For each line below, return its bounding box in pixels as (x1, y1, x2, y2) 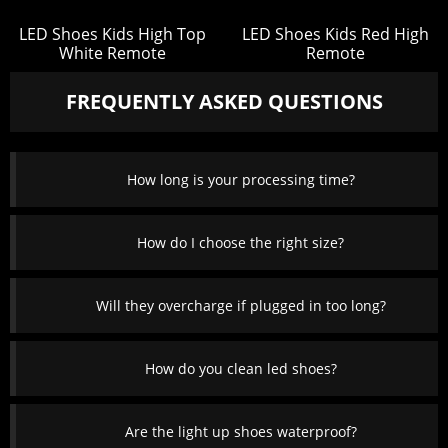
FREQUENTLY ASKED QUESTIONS (65, 88, 383, 116)
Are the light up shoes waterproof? (124, 422, 357, 442)
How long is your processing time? (126, 170, 355, 190)
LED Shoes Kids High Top (19, 23, 207, 46)
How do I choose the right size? (137, 233, 344, 253)
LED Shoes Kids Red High (241, 23, 429, 46)
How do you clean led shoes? (144, 359, 337, 379)
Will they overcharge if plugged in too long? (95, 296, 386, 316)
